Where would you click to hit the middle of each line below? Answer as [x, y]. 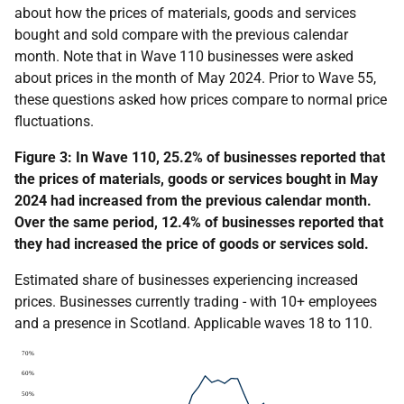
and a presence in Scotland [101, 323]
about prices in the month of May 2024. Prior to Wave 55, [195, 78]
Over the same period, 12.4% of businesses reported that [199, 222]
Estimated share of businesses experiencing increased [186, 280]
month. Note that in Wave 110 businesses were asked [184, 56]
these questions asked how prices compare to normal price [201, 100]
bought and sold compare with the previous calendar [181, 35]
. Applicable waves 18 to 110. [280, 323]
